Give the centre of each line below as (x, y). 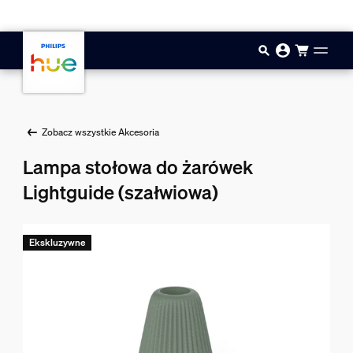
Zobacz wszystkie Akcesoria (100, 132)
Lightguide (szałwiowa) (120, 192)
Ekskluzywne (57, 242)
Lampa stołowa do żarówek (137, 167)
